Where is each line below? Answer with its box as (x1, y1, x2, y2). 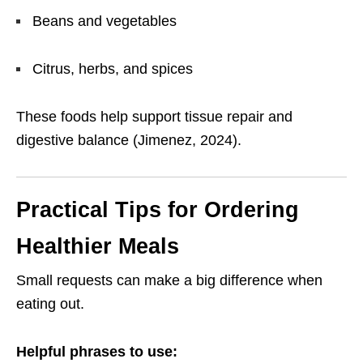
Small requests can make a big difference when (16, 272, 322, 289)
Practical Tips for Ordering (16, 198, 299, 223)
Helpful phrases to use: (16, 344, 177, 361)
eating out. (16, 296, 84, 313)
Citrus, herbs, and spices (32, 61, 193, 78)
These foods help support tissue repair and (16, 109, 293, 126)
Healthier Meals (16, 234, 179, 259)
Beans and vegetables (32, 13, 177, 30)
